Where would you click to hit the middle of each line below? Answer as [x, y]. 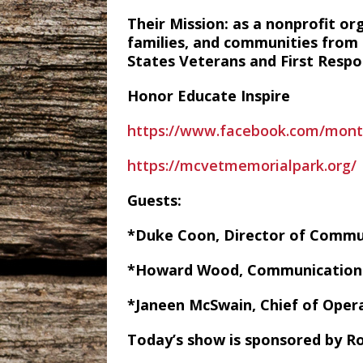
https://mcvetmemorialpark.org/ [242, 165]
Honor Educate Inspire [209, 96]
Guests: [154, 200]
